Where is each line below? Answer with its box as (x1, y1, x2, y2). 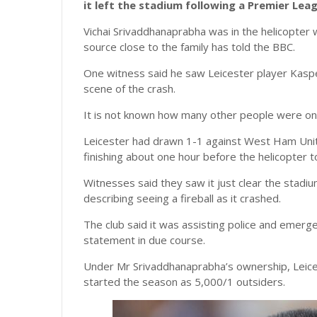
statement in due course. (83, 233, 205, 247)
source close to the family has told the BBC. (83, 40, 295, 54)
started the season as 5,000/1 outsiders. (83, 275, 285, 289)
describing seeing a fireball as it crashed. (83, 191, 281, 205)
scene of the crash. (83, 81, 175, 96)
